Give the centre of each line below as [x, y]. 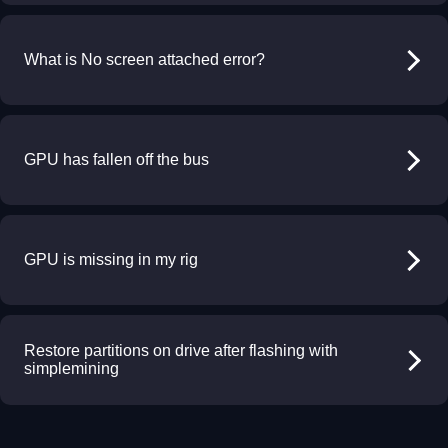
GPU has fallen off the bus [116, 159]
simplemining [71, 368]
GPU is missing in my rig [111, 259]
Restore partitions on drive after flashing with [181, 350]
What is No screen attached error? [144, 59]
